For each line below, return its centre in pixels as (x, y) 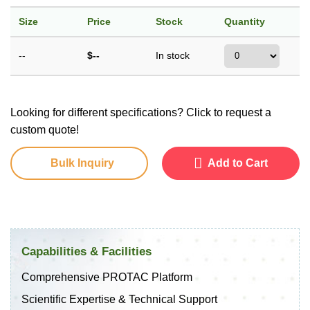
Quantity (245, 21)
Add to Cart (238, 163)
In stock (173, 55)
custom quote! (45, 129)
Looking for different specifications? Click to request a (141, 112)
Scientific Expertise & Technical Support (119, 299)
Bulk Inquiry (82, 163)
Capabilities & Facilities (86, 251)
